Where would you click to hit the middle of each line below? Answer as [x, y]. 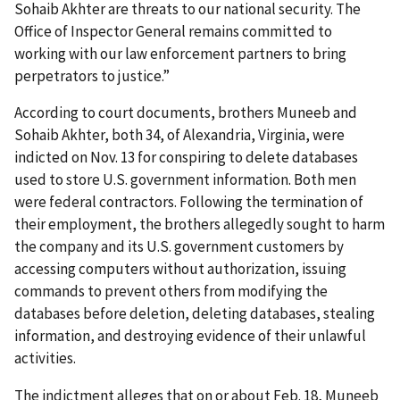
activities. [45, 358]
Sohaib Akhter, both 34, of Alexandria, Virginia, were [179, 135]
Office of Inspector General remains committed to [173, 31]
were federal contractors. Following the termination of [189, 202]
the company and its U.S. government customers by [179, 247]
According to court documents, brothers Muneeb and [186, 113]
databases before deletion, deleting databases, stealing [195, 314]
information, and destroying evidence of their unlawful [190, 336]
